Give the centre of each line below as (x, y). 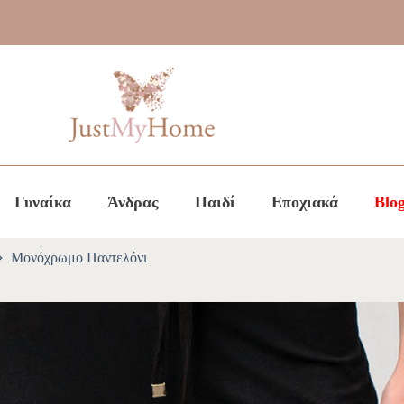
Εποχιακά (304, 202)
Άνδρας (133, 202)
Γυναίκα (42, 202)
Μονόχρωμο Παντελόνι (79, 258)
